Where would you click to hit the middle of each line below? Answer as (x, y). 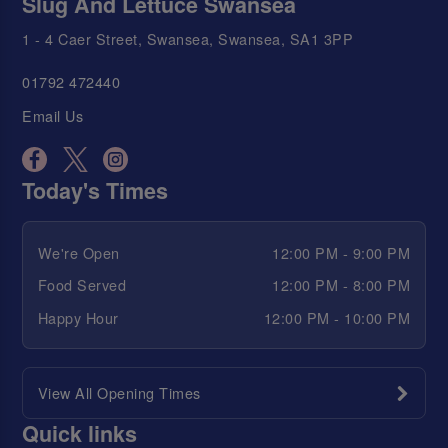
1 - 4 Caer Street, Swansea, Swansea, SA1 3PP (188, 39)
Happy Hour (78, 317)
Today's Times (95, 191)
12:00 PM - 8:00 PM (341, 285)
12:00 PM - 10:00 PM (337, 317)
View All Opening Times (119, 393)
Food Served (82, 285)
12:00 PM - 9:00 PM (341, 252)
